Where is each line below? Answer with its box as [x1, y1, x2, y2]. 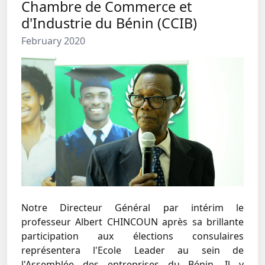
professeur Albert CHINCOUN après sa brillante [21, 215, 244, 229]
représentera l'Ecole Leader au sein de [21, 244, 244, 257]
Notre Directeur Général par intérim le [21, 201, 244, 215]
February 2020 [21, 34, 85, 48]
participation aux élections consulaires [21, 230, 244, 243]
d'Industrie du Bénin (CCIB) [21, 14, 197, 33]
